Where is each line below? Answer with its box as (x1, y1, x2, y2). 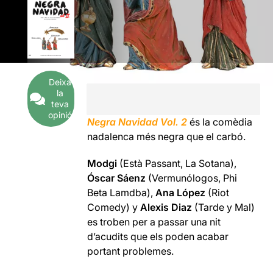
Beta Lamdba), (87, 186, 156, 199)
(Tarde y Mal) (192, 201, 255, 213)
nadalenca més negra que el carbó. (87, 130, 246, 143)
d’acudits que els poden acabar (87, 230, 229, 243)
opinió (48, 110, 72, 120)
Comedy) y (87, 201, 141, 213)
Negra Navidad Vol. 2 (87, 116, 188, 128)
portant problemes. (87, 245, 174, 257)
